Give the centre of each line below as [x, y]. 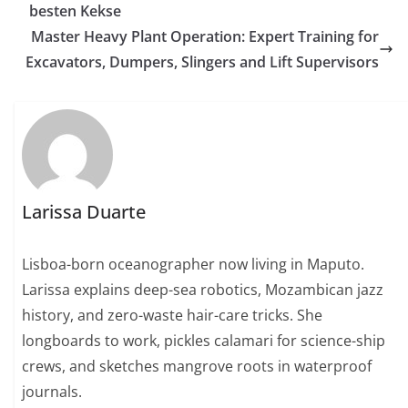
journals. [52, 392]
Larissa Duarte [84, 212]
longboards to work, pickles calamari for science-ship [204, 341]
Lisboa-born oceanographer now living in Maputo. [194, 265]
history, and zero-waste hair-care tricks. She [173, 316]
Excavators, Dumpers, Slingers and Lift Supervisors [202, 62]
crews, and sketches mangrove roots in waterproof [197, 367]
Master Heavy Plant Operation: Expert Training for [205, 36]
